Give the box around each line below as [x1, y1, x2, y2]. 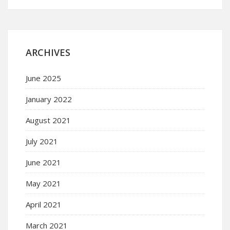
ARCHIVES [26, 46, 70, 59]
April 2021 [26, 199, 62, 209]
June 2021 [26, 157, 61, 167]
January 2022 [26, 93, 72, 104]
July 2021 [26, 136, 58, 146]
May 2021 [26, 178, 61, 188]
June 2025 [26, 72, 61, 83]
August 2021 [26, 114, 71, 125]
